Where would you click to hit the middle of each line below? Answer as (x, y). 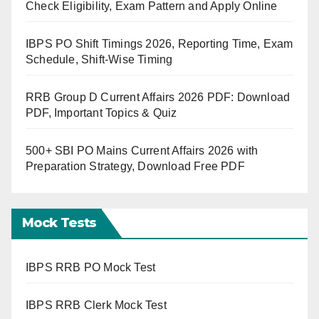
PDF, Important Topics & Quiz (101, 113)
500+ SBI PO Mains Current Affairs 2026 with (142, 151)
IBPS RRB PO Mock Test (91, 268)
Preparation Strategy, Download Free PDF (135, 167)
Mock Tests (59, 223)
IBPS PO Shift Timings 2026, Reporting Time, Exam (159, 44)
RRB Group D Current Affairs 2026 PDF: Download (158, 98)
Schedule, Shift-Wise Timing (99, 60)
